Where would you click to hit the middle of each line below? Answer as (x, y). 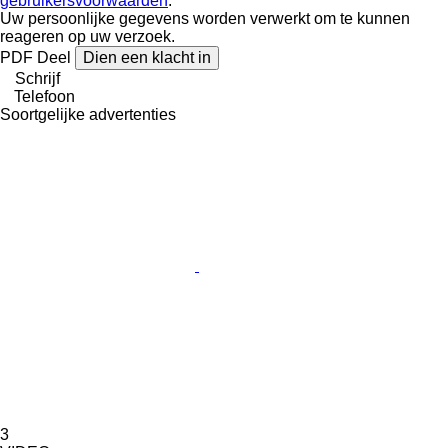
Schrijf (37, 78)
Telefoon (44, 96)
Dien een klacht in (147, 57)
